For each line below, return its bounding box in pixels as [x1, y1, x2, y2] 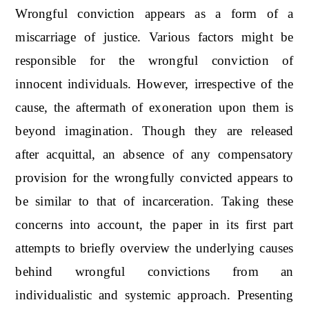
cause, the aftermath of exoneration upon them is [15, 99, 294, 114]
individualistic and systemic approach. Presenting [15, 287, 294, 302]
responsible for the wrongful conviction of [15, 52, 294, 68]
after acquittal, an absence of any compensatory [15, 146, 294, 161]
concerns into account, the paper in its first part [15, 217, 294, 232]
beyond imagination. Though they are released [15, 123, 294, 138]
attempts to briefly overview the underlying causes [15, 240, 294, 255]
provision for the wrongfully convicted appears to [15, 170, 294, 185]
